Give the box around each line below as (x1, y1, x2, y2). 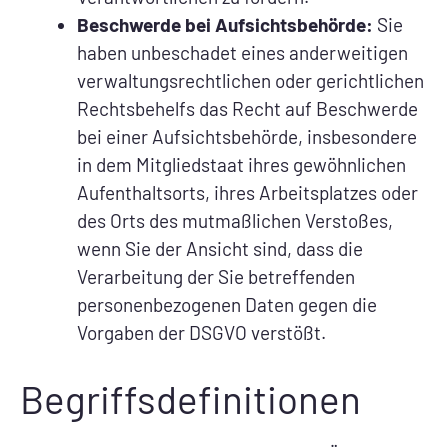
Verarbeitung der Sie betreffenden (77, 265, 355, 289)
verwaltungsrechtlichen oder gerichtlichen (77, 69, 424, 93)
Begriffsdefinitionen (20, 374, 361, 422)
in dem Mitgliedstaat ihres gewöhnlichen (77, 153, 406, 177)
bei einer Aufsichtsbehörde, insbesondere (77, 125, 417, 149)
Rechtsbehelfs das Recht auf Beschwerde (77, 97, 418, 121)
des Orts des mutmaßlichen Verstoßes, (77, 209, 393, 233)
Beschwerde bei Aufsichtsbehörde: (77, 13, 373, 37)
